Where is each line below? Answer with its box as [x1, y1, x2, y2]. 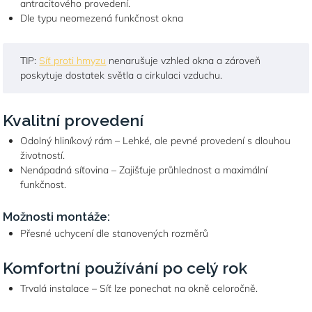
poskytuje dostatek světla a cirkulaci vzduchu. [20, 69, 223, 81]
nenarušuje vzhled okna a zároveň [106, 54, 261, 67]
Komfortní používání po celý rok [3, 258, 248, 277]
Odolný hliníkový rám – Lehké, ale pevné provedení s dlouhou [20, 134, 291, 147]
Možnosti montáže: [3, 210, 111, 224]
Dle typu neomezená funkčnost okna [20, 12, 184, 24]
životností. [20, 149, 65, 162]
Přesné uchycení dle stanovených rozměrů [20, 227, 209, 240]
